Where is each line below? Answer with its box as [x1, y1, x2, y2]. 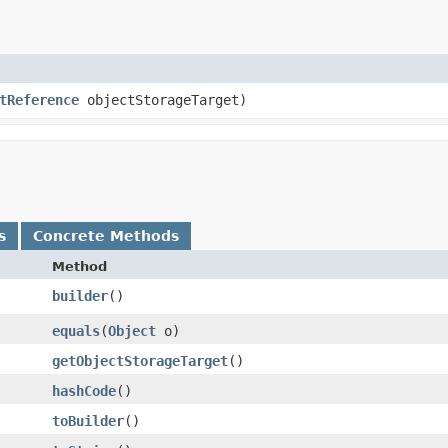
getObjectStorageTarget [52, 352, 228, 369]
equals [52, 322, 100, 339]
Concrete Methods [33, 227, 179, 244]
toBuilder [52, 412, 124, 429]
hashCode [52, 382, 116, 399]
